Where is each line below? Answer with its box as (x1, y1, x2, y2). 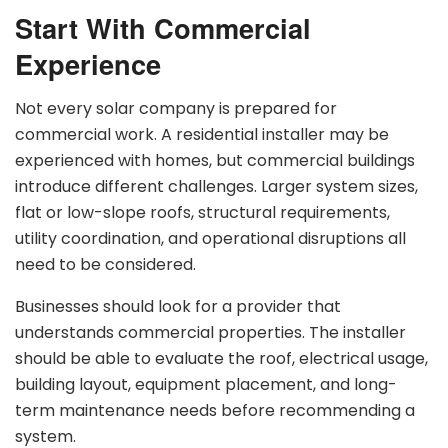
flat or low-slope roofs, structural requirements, (15, 201, 390, 225)
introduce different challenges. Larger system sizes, (15, 175, 418, 199)
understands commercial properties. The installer (15, 321, 406, 345)
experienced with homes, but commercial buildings (15, 149, 415, 173)
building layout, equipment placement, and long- (15, 373, 397, 397)
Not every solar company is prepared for (15, 97, 337, 121)
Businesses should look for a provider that (15, 295, 341, 319)
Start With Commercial (15, 8, 311, 48)
